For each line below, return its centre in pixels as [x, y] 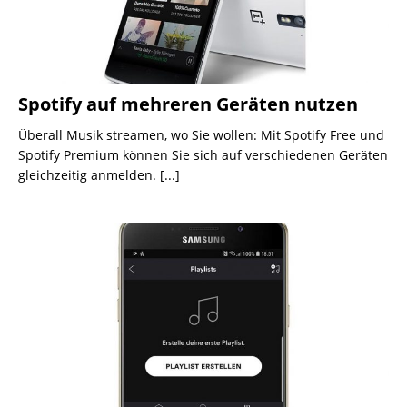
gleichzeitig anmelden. [89, 174]
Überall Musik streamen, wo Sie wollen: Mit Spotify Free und [201, 134]
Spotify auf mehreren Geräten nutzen [188, 104]
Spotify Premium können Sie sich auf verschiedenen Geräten [203, 154]
